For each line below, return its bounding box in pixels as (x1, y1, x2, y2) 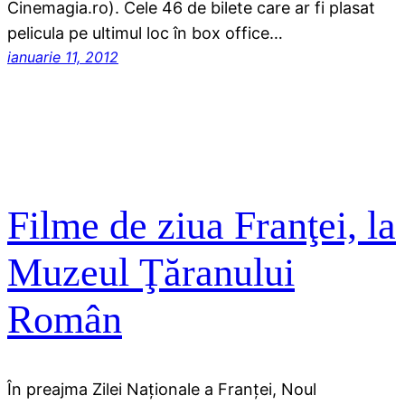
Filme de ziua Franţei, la (7, 203, 396, 249)
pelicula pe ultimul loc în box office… (7, 23, 283, 42)
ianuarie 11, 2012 (7, 47, 118, 66)
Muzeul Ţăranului (7, 250, 295, 296)
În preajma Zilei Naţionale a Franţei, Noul (7, 379, 316, 399)
